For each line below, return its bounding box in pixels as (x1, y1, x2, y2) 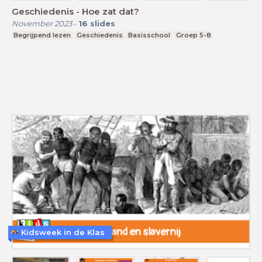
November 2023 (12, 18, 72, 28)
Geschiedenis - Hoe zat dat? (12, 5, 139, 17)
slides (90, 18, 115, 28)
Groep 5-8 (176, 30, 212, 39)
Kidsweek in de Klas (21, 227, 105, 237)
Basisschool (128, 30, 171, 39)
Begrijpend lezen (13, 30, 71, 39)
